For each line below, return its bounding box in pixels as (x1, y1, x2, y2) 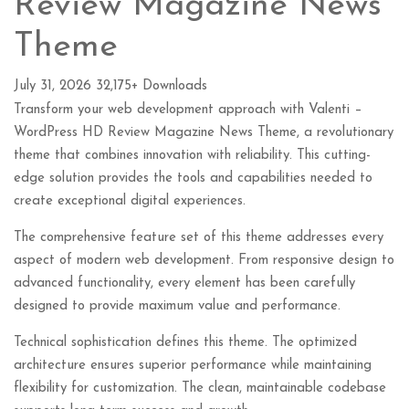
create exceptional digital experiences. (14, 194, 246, 209)
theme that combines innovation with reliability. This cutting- (14, 149, 371, 163)
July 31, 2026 (14, 79, 96, 94)
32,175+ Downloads (96, 79, 207, 94)
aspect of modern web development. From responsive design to (14, 254, 394, 268)
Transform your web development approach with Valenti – (14, 103, 362, 118)
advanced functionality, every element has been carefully (14, 277, 355, 291)
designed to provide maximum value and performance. (14, 299, 341, 314)
